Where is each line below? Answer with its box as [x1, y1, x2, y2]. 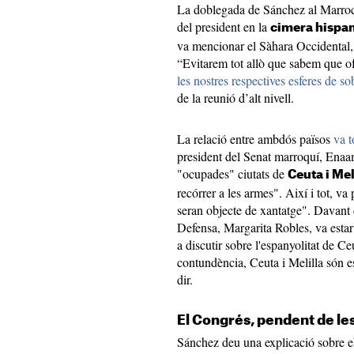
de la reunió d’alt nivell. [177, 89, 294, 106]
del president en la [177, 18, 270, 35]
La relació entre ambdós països [177, 130, 333, 147]
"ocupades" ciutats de [177, 165, 288, 182]
